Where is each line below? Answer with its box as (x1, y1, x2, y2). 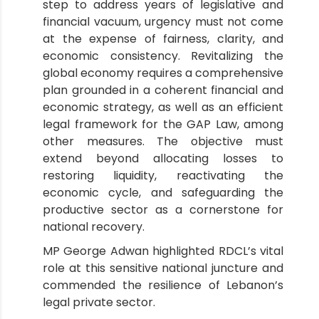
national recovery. (43, 219, 145, 236)
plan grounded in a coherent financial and (43, 82, 283, 99)
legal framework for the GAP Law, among (43, 116, 283, 133)
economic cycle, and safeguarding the (43, 184, 283, 202)
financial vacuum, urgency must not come (43, 14, 283, 31)
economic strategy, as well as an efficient (43, 99, 283, 116)
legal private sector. (43, 294, 155, 311)
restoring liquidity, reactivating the (43, 167, 283, 184)
